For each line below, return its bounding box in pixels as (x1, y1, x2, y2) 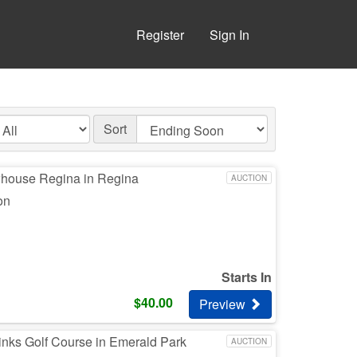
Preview (199, 295, 249, 313)
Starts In (222, 268, 272, 286)
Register (136, 25, 184, 44)
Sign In (210, 25, 249, 44)
